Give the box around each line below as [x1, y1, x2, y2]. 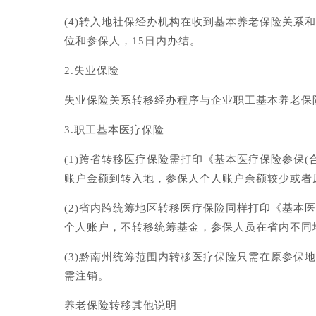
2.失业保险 [64, 65, 119, 76]
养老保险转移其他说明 [64, 300, 177, 311]
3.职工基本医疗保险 [64, 124, 164, 135]
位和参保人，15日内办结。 [64, 35, 201, 47]
